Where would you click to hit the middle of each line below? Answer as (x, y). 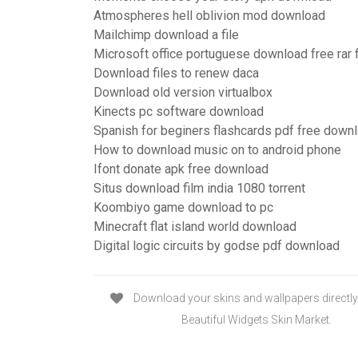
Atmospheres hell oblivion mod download (209, 16)
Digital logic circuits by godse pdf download (217, 246)
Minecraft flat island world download (195, 227)
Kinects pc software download (179, 111)
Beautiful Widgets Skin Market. (257, 320)
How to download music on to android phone (217, 150)
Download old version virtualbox (183, 92)
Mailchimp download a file (166, 35)
